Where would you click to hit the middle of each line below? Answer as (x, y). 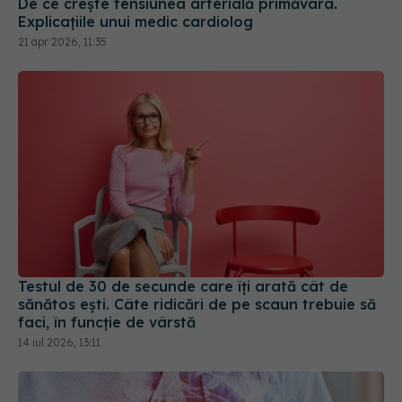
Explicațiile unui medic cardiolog (135, 22)
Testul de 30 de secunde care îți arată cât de (183, 286)
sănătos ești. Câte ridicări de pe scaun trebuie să (197, 304)
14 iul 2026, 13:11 (59, 342)
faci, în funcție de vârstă (107, 322)
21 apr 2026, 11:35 (62, 42)
